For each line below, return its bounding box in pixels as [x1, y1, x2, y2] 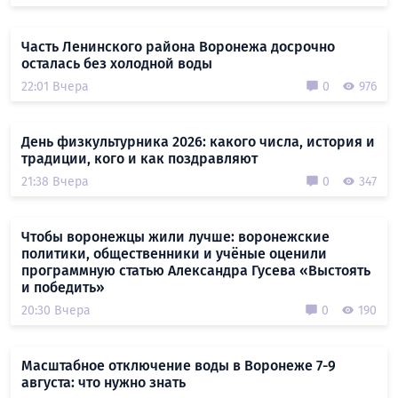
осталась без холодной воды [21, 54, 212, 72]
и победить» [21, 278, 105, 296]
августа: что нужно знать [21, 373, 186, 391]
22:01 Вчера [21, 78, 89, 94]
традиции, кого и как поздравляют [21, 149, 258, 167]
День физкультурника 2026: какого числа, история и [21, 132, 375, 150]
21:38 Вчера [21, 173, 89, 189]
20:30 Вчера [21, 302, 91, 318]
